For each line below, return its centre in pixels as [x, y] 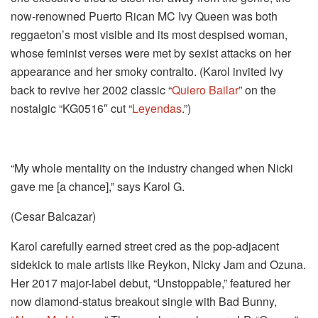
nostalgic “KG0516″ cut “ [71, 108]
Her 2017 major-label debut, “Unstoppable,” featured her [150, 283]
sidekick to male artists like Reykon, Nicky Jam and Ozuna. [158, 264]
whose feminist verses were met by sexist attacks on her [151, 53]
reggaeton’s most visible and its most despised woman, [149, 34]
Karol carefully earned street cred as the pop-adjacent [145, 246]
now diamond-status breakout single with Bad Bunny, [144, 301]
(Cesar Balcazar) [53, 216]
